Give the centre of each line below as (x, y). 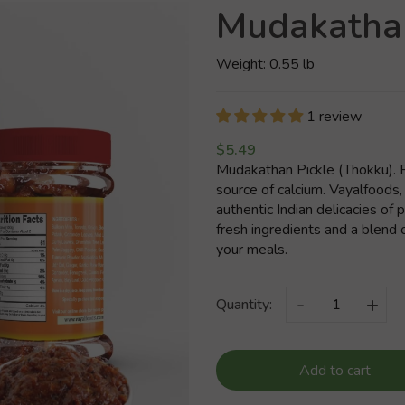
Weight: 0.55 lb (265, 64)
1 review (334, 117)
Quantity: (244, 305)
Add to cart (334, 370)
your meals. (252, 250)
